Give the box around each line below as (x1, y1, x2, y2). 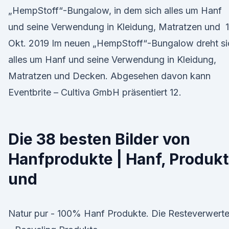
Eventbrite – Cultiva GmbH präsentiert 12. (8, 87, 181, 98)
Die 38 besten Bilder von (8, 130, 190, 148)
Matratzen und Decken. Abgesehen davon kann (8, 71, 213, 81)
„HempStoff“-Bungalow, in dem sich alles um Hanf (8, 5, 222, 16)
